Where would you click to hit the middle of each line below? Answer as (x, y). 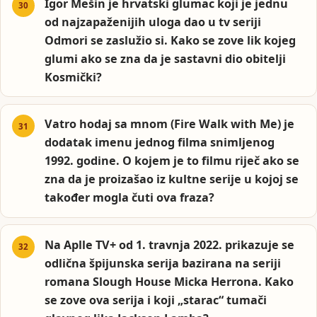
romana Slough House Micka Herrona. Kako (169, 281)
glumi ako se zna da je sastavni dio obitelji (166, 58)
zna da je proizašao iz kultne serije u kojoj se (172, 179)
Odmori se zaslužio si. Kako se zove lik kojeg (171, 40)
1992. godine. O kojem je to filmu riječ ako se (172, 161)
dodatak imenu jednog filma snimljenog (160, 143)
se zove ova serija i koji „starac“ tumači (156, 300)
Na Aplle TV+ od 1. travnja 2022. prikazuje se (170, 244)
